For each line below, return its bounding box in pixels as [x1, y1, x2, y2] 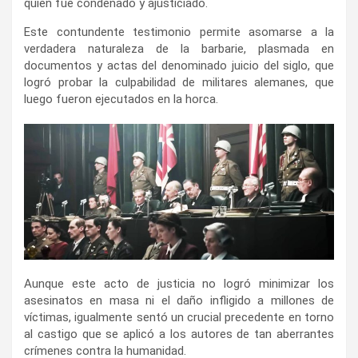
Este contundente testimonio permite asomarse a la [24, 24, 334, 39]
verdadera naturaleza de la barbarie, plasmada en [24, 41, 334, 56]
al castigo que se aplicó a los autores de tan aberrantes [24, 326, 334, 341]
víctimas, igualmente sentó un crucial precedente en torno [24, 309, 334, 324]
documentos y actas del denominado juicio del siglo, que [24, 58, 334, 73]
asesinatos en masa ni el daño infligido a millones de [24, 292, 334, 308]
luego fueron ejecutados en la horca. [24, 91, 218, 106]
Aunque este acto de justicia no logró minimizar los [24, 276, 334, 291]
